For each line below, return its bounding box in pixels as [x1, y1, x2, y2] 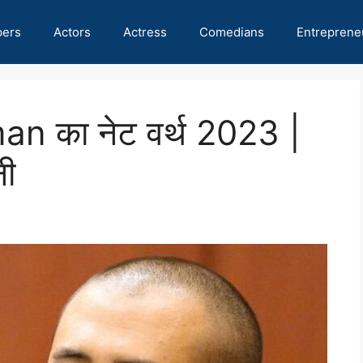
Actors [53, 24, 91, 40]
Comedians [199, 24, 264, 40]
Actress [123, 24, 167, 40]
